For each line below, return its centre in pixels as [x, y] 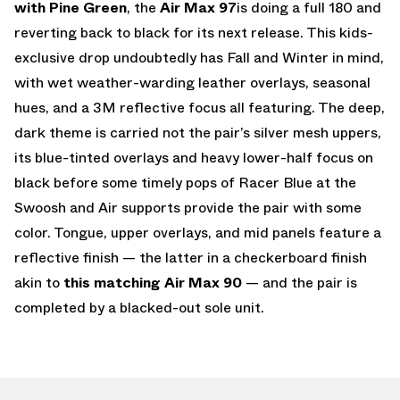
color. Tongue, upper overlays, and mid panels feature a [198, 232]
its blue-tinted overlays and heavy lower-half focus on [194, 157]
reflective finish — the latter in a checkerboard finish [191, 257]
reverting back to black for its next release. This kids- [194, 32]
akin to [39, 282]
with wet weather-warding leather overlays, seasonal [192, 82]
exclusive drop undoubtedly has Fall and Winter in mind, [199, 57]
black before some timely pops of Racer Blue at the [185, 182]
